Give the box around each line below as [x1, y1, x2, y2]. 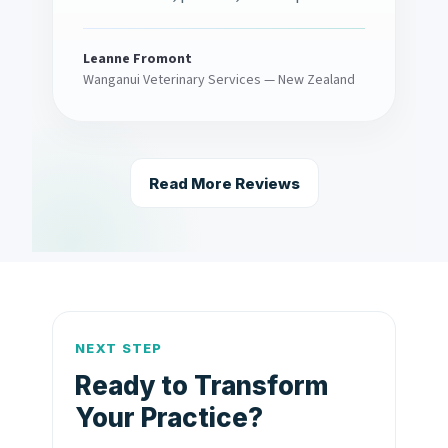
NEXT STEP [75, 340, 163, 357]
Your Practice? [75, 402, 263, 434]
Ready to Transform [75, 370, 328, 402]
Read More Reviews [148, 173, 300, 193]
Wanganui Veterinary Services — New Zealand [83, 70, 355, 91]
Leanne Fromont [83, 49, 192, 70]
